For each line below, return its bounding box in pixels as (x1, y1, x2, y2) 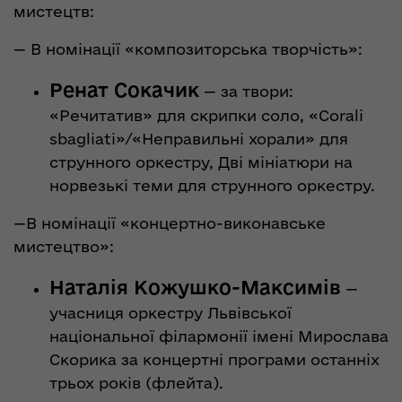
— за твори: (199, 82, 293, 100)
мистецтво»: (13, 237, 114, 255)
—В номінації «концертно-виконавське (13, 214, 326, 232)
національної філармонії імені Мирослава (49, 327, 389, 345)
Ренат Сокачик (49, 78, 199, 100)
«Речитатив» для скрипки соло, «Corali (49, 106, 363, 124)
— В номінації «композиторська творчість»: (13, 39, 363, 57)
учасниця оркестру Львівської (49, 303, 292, 321)
